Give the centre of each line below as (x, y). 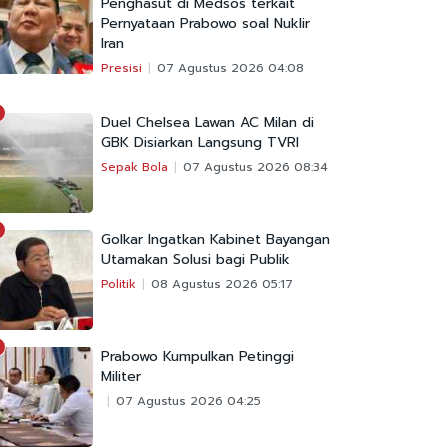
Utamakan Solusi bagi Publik (195, 260)
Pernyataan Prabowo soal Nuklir (205, 24)
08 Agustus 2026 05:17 (222, 284)
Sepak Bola (134, 167)
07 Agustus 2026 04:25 (188, 401)
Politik (118, 284)
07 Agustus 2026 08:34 (255, 167)
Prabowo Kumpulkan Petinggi (197, 357)
